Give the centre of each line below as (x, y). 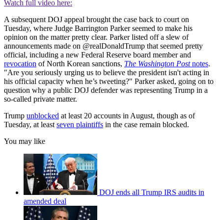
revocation (20, 64)
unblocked (43, 116)
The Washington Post (157, 64)
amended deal (45, 201)
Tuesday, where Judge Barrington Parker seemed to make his (98, 28)
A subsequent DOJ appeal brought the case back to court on (96, 20)
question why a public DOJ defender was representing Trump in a (106, 90)
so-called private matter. (41, 99)
